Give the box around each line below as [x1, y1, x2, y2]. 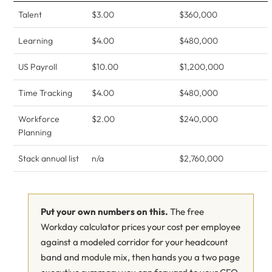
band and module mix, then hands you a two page [41, 251, 240, 263]
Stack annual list [18, 153, 79, 164]
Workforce [18, 114, 59, 124]
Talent [18, 9, 42, 20]
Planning [18, 127, 52, 138]
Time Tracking [18, 87, 72, 98]
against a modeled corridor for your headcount [41, 236, 228, 248]
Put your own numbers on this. [41, 206, 168, 217]
